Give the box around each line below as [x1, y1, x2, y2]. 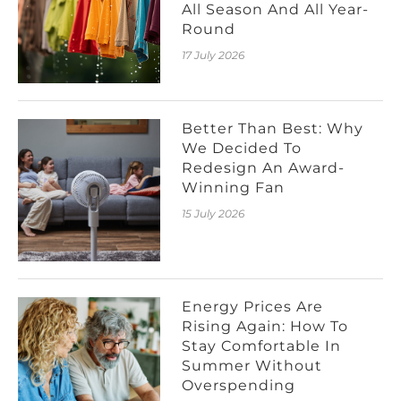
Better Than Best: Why [182, 119, 364, 137]
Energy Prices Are [182, 298, 324, 316]
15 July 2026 [182, 206, 245, 220]
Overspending [182, 377, 296, 395]
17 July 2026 [182, 47, 245, 62]
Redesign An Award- [182, 158, 346, 176]
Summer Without [182, 357, 323, 375]
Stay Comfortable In [182, 337, 342, 355]
